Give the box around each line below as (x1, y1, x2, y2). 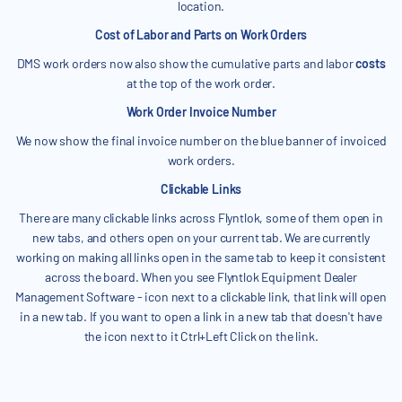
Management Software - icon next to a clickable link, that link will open (15, 289, 387, 305)
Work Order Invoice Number (126, 104, 276, 120)
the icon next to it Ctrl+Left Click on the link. (83, 328, 319, 345)
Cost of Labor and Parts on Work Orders (94, 27, 308, 43)
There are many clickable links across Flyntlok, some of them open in (19, 210, 383, 226)
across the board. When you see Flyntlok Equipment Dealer (45, 269, 357, 285)
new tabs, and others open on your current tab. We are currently (32, 230, 370, 246)
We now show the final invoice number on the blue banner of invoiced (15, 133, 387, 149)
